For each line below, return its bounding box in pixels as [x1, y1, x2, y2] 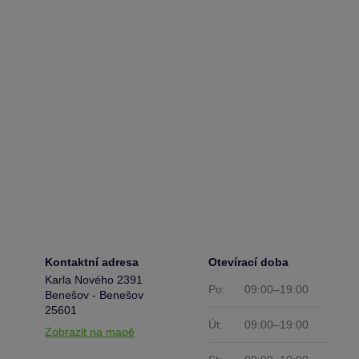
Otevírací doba [208, 256, 288, 268]
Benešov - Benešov [45, 288, 143, 301]
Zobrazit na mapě [45, 325, 135, 338]
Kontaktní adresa [45, 256, 139, 268]
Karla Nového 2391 [45, 273, 143, 286]
